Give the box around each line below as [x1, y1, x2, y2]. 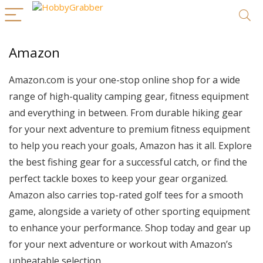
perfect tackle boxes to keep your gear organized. [9, 172, 228, 185]
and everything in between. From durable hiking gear [9, 106, 242, 119]
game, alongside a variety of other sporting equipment [9, 205, 250, 218]
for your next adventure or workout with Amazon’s [9, 238, 232, 251]
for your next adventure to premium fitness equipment [9, 123, 250, 136]
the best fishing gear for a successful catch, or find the [9, 156, 247, 168]
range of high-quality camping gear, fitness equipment [9, 90, 249, 103]
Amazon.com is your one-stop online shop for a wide [9, 73, 240, 86]
